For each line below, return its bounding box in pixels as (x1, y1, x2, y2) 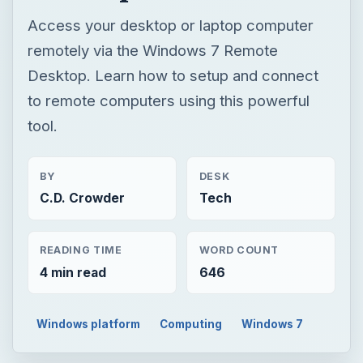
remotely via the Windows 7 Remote (27, 41, 278, 59)
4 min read (39, 264, 106, 280)
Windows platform (36, 317, 141, 331)
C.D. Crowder (39, 190, 125, 206)
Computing (160, 317, 223, 331)
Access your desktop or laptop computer (27, 15, 314, 34)
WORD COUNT (199, 244, 280, 257)
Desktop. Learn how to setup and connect (27, 66, 318, 84)
